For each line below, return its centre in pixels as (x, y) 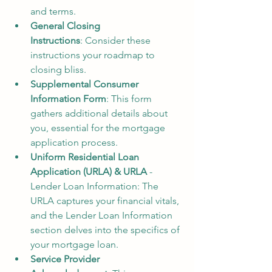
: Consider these (117, 40)
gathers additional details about (100, 113)
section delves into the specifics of (106, 229)
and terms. (53, 11)
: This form (130, 98)
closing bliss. (58, 69)
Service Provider (66, 259)
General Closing (66, 25)
